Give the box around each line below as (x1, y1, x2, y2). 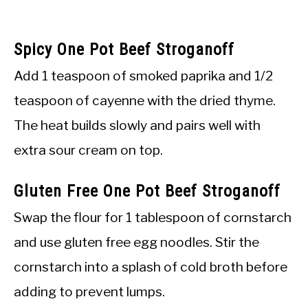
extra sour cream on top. (14, 141, 163, 158)
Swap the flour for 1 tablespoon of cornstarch (14, 208, 291, 225)
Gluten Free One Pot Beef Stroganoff (14, 181, 280, 201)
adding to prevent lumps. (14, 283, 165, 300)
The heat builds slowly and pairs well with (14, 116, 261, 133)
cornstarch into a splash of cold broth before (14, 258, 287, 275)
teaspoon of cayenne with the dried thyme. (14, 91, 276, 109)
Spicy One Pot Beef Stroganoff (14, 39, 234, 59)
